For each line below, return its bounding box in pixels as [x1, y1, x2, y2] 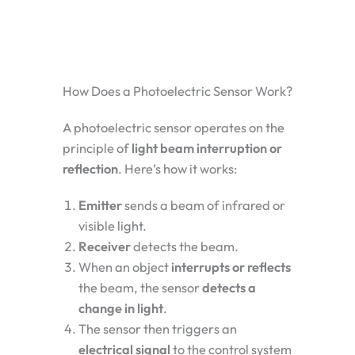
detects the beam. [131, 239, 239, 255]
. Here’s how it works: [118, 161, 237, 177]
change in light [78, 300, 163, 317]
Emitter [78, 197, 122, 214]
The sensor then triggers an [78, 321, 237, 338]
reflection [63, 161, 118, 177]
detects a [202, 280, 256, 296]
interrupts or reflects [171, 259, 291, 276]
